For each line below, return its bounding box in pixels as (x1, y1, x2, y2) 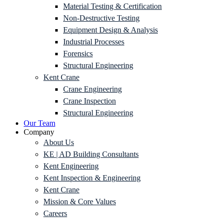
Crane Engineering (63, 85, 122, 93)
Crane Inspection (63, 97, 116, 105)
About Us (43, 138, 74, 147)
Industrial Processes (63, 37, 124, 46)
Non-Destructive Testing (63, 14, 140, 22)
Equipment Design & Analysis (63, 26, 158, 34)
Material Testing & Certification (63, 2, 162, 10)
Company (24, 128, 54, 136)
